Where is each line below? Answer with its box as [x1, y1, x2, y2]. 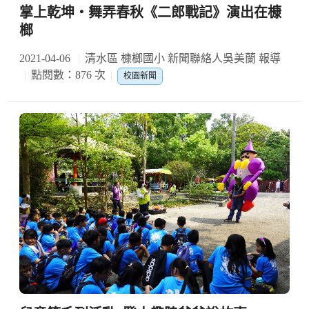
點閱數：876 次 [31, 69, 106, 81]
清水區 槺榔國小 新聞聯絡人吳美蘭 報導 [85, 52, 281, 65]
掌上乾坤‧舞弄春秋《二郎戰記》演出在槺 [19, 5, 281, 21]
